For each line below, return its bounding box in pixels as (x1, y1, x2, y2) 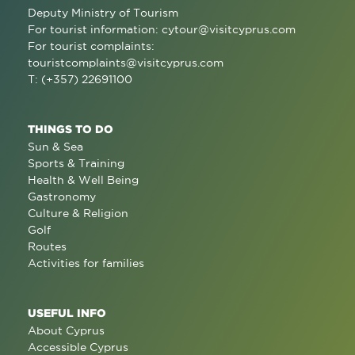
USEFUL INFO (28, 307, 106, 319)
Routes (28, 240, 67, 253)
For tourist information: (28, 23, 162, 36)
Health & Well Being (28, 174, 139, 186)
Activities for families (28, 257, 144, 269)
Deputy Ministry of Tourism (28, 6, 178, 19)
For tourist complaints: (28, 40, 155, 52)
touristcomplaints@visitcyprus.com (28, 56, 223, 69)
